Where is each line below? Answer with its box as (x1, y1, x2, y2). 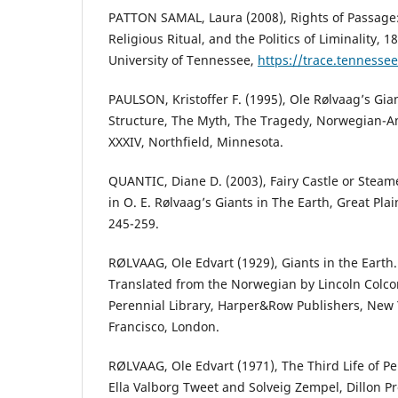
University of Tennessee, (108, 51, 258, 68)
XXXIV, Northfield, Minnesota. (108, 133, 283, 150)
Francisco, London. (108, 318, 219, 336)
